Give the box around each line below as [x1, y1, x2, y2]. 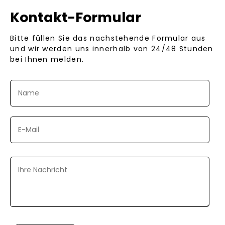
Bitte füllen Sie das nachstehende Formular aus [10, 33, 206, 43]
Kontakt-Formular [10, 8, 141, 27]
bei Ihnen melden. [10, 54, 84, 64]
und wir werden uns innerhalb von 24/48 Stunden [10, 44, 213, 54]
